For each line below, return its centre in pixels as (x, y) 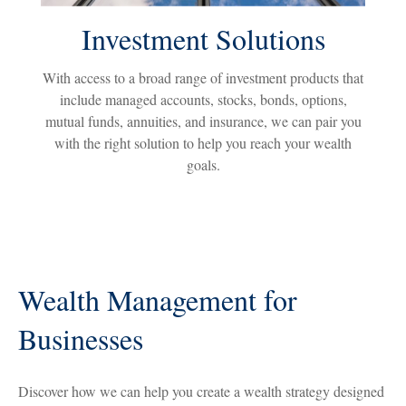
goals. (203, 164)
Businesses (81, 338)
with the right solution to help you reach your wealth (203, 142)
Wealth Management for (158, 299)
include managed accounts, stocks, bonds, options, (203, 99)
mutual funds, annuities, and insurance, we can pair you (203, 121)
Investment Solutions (203, 38)
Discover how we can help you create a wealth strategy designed (201, 391)
